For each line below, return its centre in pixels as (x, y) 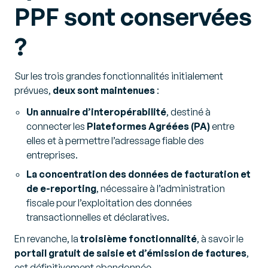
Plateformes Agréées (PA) (148, 126)
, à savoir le (220, 239)
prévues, (33, 90)
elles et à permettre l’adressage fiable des (115, 141)
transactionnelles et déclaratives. (98, 217)
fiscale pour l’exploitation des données (109, 203)
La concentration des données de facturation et (138, 174)
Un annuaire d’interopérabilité (96, 112)
